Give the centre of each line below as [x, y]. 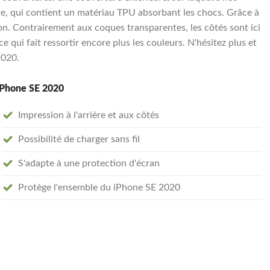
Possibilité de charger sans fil [79, 139]
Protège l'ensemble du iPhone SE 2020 [99, 187]
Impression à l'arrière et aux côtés [89, 115]
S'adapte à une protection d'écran [89, 163]
